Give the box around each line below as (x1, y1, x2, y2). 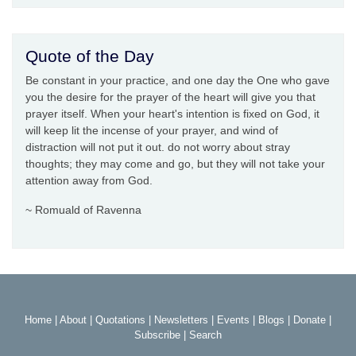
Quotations (95, 314, 145, 327)
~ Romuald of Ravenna (25, 203, 141, 217)
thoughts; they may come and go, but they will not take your (25, 157, 325, 171)
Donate (293, 314, 326, 327)
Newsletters (154, 314, 208, 327)
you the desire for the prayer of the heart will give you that (25, 91, 315, 104)
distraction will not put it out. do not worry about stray (25, 141, 290, 154)
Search (189, 329, 222, 342)
